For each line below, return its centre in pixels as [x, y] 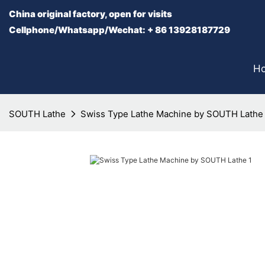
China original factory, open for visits [91, 14]
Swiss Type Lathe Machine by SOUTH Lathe [172, 114]
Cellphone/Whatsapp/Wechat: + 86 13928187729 [119, 30]
